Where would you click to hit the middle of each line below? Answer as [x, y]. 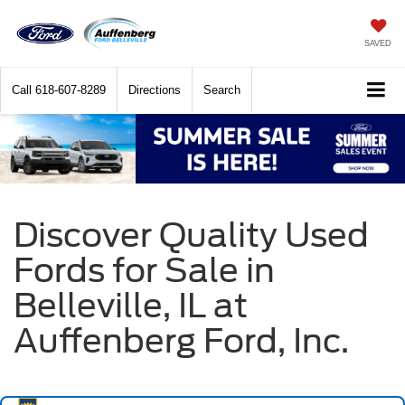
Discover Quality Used [191, 235]
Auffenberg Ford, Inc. [181, 340]
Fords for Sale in [144, 270]
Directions [155, 90]
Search [222, 90]
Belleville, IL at [131, 305]
